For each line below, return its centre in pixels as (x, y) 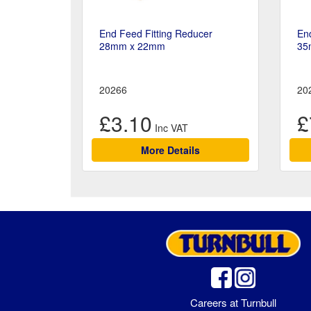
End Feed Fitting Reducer (156, 34)
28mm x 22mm (132, 46)
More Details (170, 150)
